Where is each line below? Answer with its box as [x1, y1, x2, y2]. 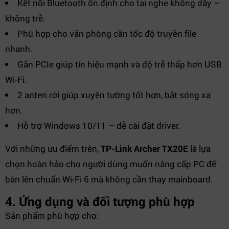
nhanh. [5, 43, 33, 55]
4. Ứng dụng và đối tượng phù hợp [5, 193, 195, 210]
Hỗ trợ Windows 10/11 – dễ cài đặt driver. [17, 120, 180, 131]
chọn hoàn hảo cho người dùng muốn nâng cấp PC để [5, 158, 216, 170]
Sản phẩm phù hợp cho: [5, 210, 99, 221]
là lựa [188, 143, 211, 154]
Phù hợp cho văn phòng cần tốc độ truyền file [17, 28, 196, 39]
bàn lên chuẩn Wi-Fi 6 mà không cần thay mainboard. [5, 173, 213, 185]
